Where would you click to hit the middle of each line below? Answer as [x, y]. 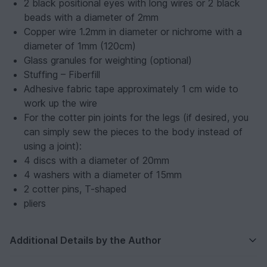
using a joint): [53, 146]
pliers [35, 204]
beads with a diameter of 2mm [91, 18]
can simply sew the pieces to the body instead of [133, 132]
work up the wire [60, 103]
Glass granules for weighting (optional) [108, 60]
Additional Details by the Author [86, 240]
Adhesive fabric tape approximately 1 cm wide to [131, 89]
